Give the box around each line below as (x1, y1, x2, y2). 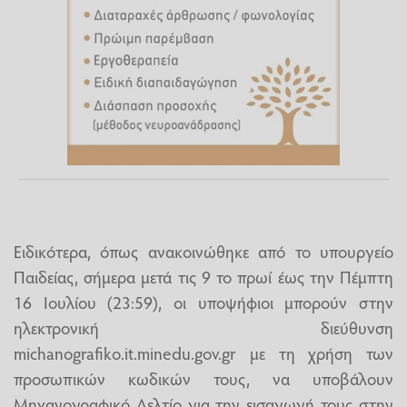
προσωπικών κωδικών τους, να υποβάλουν (14, 366, 393, 391)
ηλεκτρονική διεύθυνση (14, 315, 393, 340)
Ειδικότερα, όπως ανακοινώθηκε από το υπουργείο (14, 239, 393, 263)
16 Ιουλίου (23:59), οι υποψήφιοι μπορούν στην (14, 290, 393, 314)
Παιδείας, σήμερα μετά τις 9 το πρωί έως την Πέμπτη (14, 264, 393, 289)
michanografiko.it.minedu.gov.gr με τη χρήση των (14, 341, 393, 365)
